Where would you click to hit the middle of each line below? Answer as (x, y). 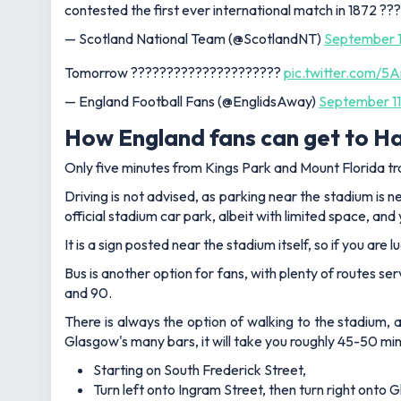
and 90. (88, 292)
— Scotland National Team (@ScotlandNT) (194, 38)
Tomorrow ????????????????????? (174, 73)
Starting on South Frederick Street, (200, 369)
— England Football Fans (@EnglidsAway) (192, 101)
